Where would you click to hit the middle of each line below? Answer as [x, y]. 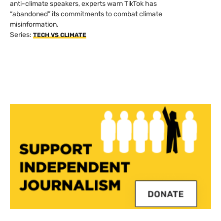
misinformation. [34, 24]
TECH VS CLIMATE [60, 35]
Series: [21, 35]
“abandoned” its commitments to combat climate [86, 14]
